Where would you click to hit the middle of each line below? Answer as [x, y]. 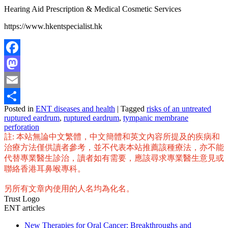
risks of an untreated [179, 108]
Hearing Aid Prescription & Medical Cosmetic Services [93, 9]
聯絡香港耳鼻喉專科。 [45, 168]
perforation [22, 127]
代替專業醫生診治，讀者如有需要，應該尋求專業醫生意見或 [114, 158]
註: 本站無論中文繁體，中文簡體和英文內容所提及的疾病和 [112, 136]
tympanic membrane [156, 118]
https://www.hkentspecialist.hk [53, 26]
